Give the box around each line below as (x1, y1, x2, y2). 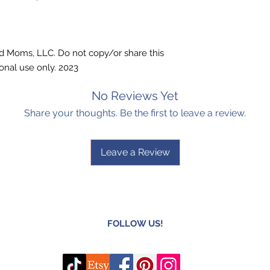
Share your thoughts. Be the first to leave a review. (24, 107, 246, 119)
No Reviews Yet (92, 89, 178, 104)
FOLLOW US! (107, 218, 163, 230)
